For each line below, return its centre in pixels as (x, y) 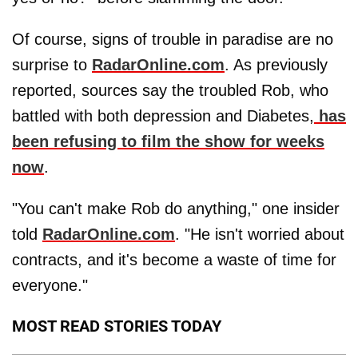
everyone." (50, 285)
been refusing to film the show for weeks (168, 141)
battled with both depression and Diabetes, (163, 115)
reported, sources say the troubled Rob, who (170, 90)
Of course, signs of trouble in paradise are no (173, 39)
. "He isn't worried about (260, 234)
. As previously (276, 64)
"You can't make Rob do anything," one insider (176, 208)
